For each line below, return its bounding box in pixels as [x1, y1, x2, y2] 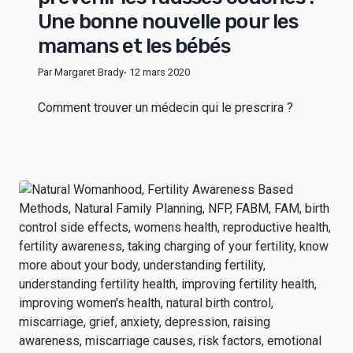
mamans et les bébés [38, 34, 231, 59]
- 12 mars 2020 [124, 66, 190, 79]
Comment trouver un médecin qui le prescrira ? [38, 100, 293, 116]
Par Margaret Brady [38, 66, 124, 79]
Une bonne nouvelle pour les [38, 9, 298, 35]
